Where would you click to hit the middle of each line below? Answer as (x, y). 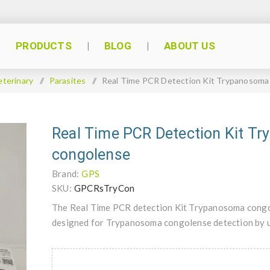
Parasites (67, 80)
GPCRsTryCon (105, 188)
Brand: (66, 174)
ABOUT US (190, 46)
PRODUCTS (44, 46)
